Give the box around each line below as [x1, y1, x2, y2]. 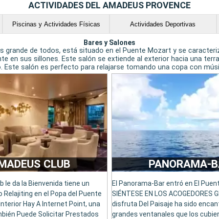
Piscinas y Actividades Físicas [12, 20, 100, 28]
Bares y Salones [84, 39, 135, 47]
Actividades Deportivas [130, 20, 196, 28]
